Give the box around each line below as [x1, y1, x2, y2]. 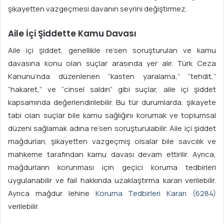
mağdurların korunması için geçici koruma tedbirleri [8, 161, 216, 172]
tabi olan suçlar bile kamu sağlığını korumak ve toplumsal [8, 109, 216, 120]
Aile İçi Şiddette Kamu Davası [8, 27, 136, 40]
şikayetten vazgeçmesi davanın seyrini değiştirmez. [8, 3, 187, 14]
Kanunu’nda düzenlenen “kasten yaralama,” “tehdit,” [8, 70, 216, 81]
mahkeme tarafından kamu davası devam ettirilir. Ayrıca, [8, 148, 216, 159]
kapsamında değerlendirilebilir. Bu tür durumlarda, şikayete [8, 96, 216, 107]
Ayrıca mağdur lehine [8, 187, 95, 198]
